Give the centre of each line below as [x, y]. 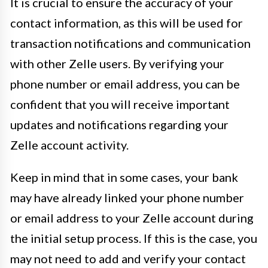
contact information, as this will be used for [127, 23]
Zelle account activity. [69, 145]
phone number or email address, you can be [125, 84]
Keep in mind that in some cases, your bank [124, 177]
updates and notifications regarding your [119, 125]
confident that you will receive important [120, 104]
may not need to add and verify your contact [128, 259]
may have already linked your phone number [127, 198]
